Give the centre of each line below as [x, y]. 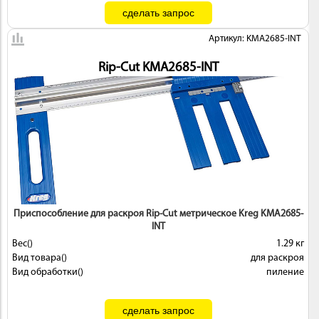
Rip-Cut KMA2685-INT [158, 68]
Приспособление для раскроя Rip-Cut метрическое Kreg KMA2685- [158, 214]
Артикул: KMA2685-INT [255, 39]
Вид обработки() [48, 272]
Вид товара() [40, 258]
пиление [285, 272]
